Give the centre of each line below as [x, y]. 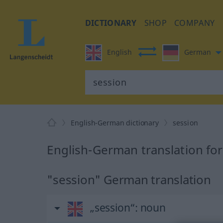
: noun [150, 208]
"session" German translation [129, 179]
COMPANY [195, 23]
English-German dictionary [115, 123]
